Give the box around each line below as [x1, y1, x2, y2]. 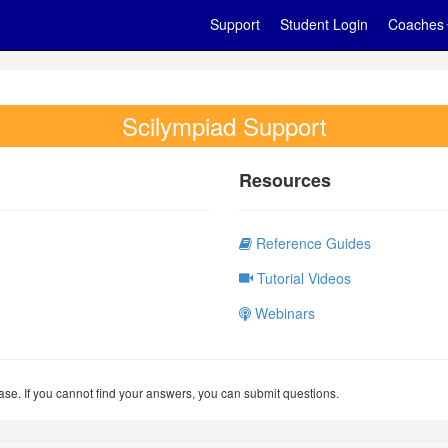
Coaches [388, 14, 444, 34]
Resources [239, 167, 331, 193]
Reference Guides [252, 233, 371, 253]
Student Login [280, 14, 368, 34]
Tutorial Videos [253, 268, 351, 288]
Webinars [251, 303, 315, 323]
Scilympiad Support [121, 108, 327, 143]
